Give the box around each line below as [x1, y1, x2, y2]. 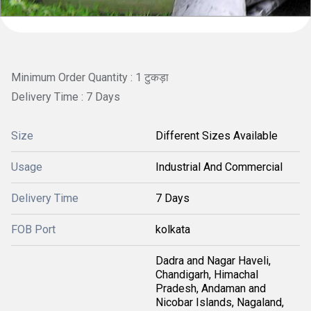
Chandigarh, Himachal [155, 267, 258, 281]
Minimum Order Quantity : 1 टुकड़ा [11, 71, 169, 84]
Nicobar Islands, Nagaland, [155, 295, 284, 309]
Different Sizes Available [155, 128, 278, 142]
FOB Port [11, 222, 56, 236]
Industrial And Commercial [155, 160, 283, 174]
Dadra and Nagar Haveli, [155, 253, 271, 267]
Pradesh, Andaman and [155, 281, 266, 295]
